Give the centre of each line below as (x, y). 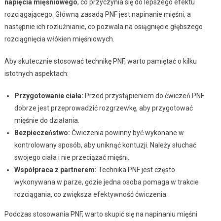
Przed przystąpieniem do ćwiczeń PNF (144, 95)
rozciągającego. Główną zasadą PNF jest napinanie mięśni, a (97, 14)
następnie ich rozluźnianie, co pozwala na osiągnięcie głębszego (103, 26)
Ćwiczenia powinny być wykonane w (127, 132)
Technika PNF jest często (136, 169)
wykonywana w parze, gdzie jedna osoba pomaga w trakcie (106, 182)
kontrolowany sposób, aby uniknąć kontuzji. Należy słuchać (105, 145)
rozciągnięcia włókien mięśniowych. (59, 39)
